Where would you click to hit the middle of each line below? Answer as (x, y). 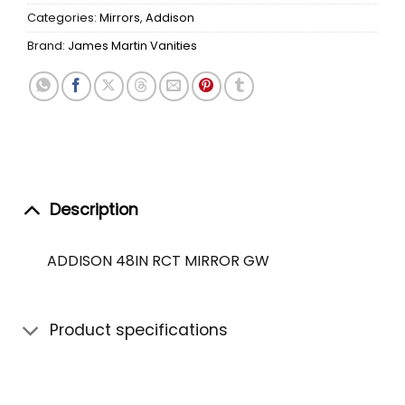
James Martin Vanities (132, 45)
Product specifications (139, 330)
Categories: (63, 17)
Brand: (47, 45)
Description (94, 210)
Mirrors (120, 17)
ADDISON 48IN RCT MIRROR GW (158, 261)
